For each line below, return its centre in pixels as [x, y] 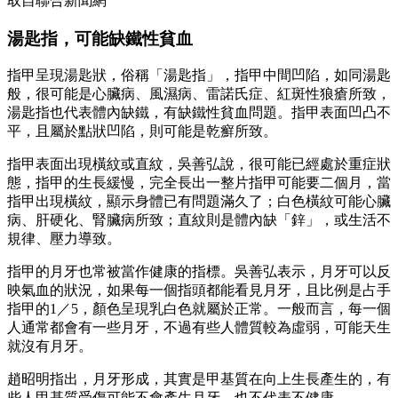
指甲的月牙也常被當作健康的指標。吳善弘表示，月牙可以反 [199, 272]
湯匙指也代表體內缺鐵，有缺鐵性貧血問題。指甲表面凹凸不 [199, 113]
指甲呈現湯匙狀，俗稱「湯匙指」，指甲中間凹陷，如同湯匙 [199, 76]
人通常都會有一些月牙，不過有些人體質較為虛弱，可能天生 [199, 328]
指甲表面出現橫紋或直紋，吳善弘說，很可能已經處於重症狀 [199, 164]
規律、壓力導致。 [64, 239]
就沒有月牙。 [50, 346]
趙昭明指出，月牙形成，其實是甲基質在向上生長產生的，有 [199, 379]
